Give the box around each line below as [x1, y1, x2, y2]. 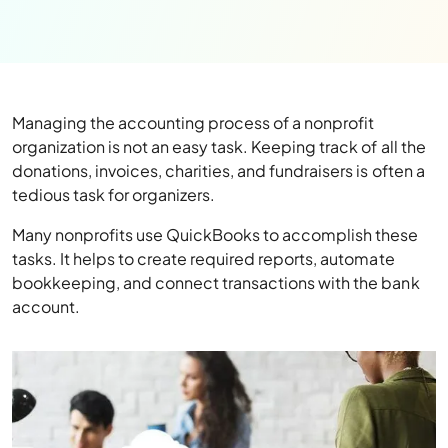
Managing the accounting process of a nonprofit [12, 112, 375, 133]
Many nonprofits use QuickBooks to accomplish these [12, 224, 419, 245]
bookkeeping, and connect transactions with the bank [12, 272, 420, 293]
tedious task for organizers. [12, 184, 216, 205]
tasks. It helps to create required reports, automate [12, 248, 395, 269]
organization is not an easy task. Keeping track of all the [12, 136, 426, 157]
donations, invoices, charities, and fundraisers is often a [12, 160, 425, 181]
